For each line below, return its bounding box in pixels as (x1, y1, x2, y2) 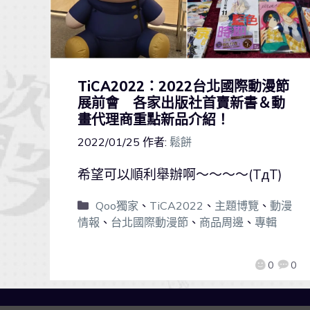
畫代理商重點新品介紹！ (77, 111, 230, 129)
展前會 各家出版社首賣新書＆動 (77, 94, 285, 112)
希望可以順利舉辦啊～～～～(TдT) (77, 166, 282, 183)
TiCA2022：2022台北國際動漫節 (77, 77, 289, 95)
